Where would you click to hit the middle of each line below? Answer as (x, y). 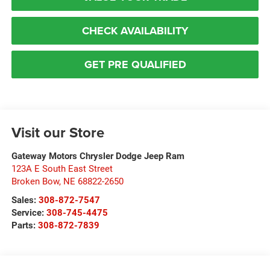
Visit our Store (58, 132)
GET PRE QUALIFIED (135, 64)
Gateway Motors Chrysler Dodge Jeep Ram (98, 156)
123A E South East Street (62, 168)
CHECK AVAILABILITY (135, 30)
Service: (29, 212)
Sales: (25, 200)
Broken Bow (35, 181)
